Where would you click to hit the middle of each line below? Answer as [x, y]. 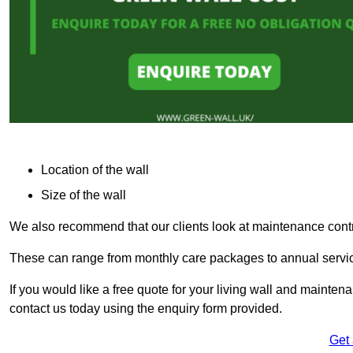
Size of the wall [84, 195]
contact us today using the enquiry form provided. [146, 308]
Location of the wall [95, 169]
